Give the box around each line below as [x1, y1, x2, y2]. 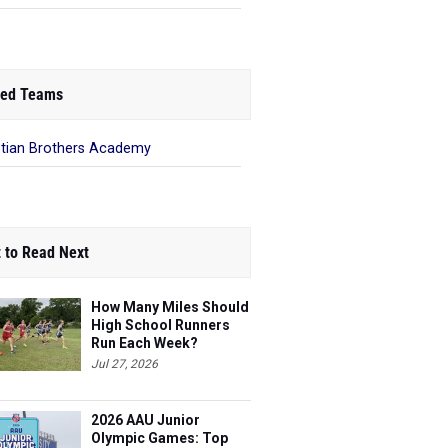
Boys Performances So [91, 427, 245, 443]
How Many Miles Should [91, 278, 249, 294]
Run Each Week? [91, 314, 198, 330]
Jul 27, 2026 [91, 336, 158, 350]
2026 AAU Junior [91, 391, 200, 407]
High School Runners [91, 296, 230, 312]
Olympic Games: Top [91, 409, 228, 425]
